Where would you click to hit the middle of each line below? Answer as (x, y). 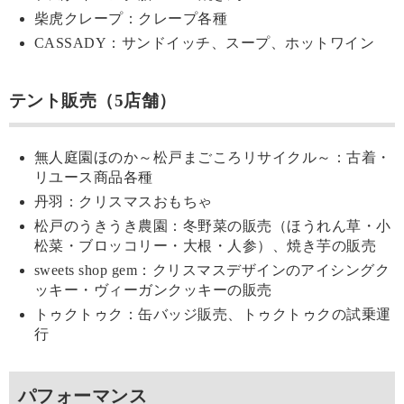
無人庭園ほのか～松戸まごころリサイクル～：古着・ (213, 158)
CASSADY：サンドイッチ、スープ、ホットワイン (204, 43)
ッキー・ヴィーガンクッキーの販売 (153, 290)
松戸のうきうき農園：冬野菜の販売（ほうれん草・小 (213, 226)
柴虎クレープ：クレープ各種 (131, 19)
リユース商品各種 (94, 178)
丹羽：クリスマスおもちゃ (124, 202)
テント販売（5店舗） (93, 100)
